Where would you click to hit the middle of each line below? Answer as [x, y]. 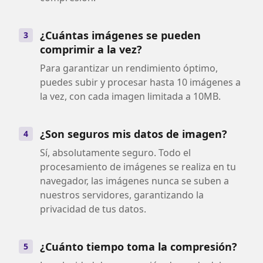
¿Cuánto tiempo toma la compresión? [139, 247]
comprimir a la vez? [91, 49]
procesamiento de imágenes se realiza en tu [138, 167]
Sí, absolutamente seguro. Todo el [115, 153]
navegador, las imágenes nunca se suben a [134, 181]
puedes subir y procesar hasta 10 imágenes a [140, 82]
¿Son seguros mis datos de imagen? [134, 134]
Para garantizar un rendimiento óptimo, [129, 68]
